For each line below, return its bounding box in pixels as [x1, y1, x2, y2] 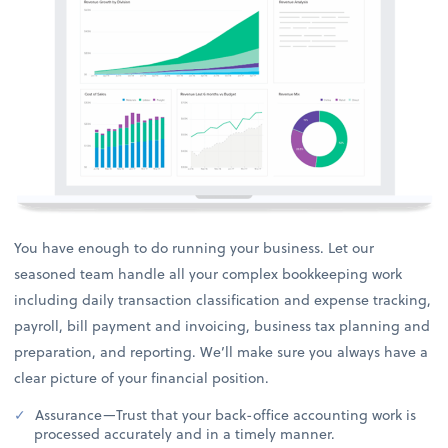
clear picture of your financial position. [14, 366, 270, 388]
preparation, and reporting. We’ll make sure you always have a [14, 340, 429, 362]
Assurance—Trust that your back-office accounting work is [31, 403, 417, 425]
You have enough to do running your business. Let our [14, 236, 375, 258]
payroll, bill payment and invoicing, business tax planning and [14, 314, 431, 336]
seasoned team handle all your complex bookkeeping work [14, 262, 403, 284]
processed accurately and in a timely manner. [34, 422, 336, 444]
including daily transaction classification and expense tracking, [14, 288, 432, 310]
